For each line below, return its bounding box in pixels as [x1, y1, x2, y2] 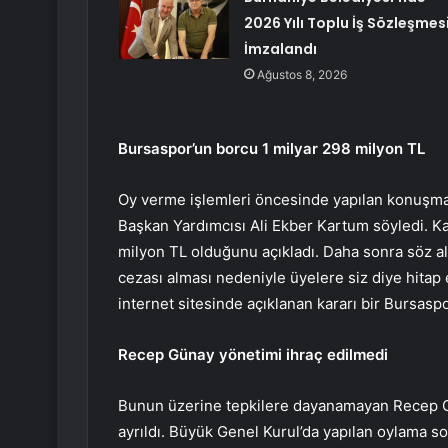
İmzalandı [243, 39, 317, 60]
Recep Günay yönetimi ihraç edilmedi [118, 345, 388, 365]
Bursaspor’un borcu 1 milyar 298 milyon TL [118, 139, 425, 159]
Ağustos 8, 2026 [256, 67, 347, 83]
